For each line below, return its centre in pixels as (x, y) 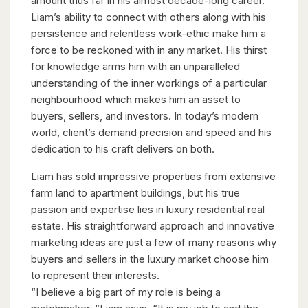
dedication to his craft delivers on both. (123, 149)
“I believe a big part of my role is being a (126, 292)
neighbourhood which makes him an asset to (136, 99)
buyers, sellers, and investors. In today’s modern (145, 116)
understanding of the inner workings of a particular (149, 83)
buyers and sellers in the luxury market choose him (150, 259)
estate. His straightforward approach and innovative (153, 226)
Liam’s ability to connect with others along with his (148, 17)
